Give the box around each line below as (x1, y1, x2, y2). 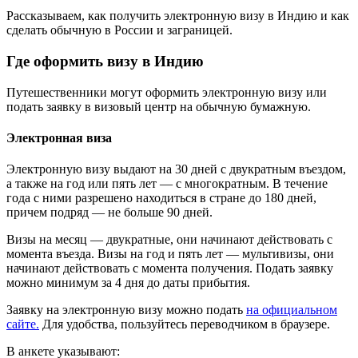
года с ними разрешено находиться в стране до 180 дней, (6, 191, 316, 205)
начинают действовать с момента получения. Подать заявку (6, 261, 333, 276)
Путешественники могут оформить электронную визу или (6, 85, 327, 99)
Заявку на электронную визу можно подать (6, 303, 246, 317)
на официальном (246, 303, 337, 317)
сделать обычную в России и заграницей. (6, 23, 236, 38)
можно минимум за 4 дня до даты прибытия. (6, 276, 250, 290)
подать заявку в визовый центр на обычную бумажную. (6, 99, 311, 113)
